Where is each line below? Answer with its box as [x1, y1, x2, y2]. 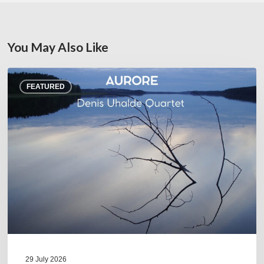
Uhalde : [7, 84, 44, 95]
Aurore [7, 99, 37, 111]
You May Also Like [8, 39, 109, 54]
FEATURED [27, 82, 65, 91]
